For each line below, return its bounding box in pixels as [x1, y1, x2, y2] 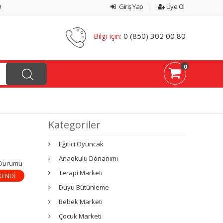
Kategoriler [48, 117, 101, 131]
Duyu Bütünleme [59, 182, 110, 192]
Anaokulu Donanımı [59, 153, 118, 163]
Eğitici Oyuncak [59, 139, 104, 148]
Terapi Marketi [59, 168, 103, 177]
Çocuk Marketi [59, 211, 102, 221]
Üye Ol [165, 2, 185, 11]
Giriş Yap [117, 2, 143, 11]
